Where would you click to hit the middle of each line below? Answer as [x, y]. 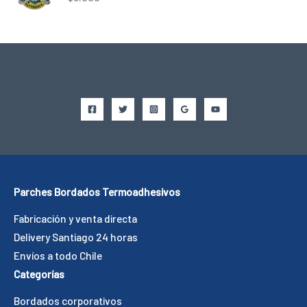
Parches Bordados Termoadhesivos [97, 192]
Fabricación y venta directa [75, 219]
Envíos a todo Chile [58, 256]
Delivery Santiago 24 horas [76, 237]
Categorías [39, 274]
